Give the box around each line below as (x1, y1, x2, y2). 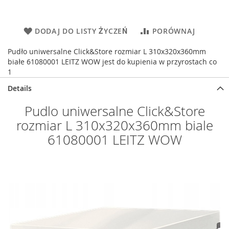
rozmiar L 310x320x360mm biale (16, 116, 213, 134)
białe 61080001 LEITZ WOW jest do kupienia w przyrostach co (8, 56, 217, 66)
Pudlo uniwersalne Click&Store (24, 102, 205, 120)
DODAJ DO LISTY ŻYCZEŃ (34, 26, 128, 36)
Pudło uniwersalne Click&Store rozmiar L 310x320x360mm (8, 46, 206, 56)
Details (8, 83, 32, 93)
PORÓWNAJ (152, 26, 196, 36)
